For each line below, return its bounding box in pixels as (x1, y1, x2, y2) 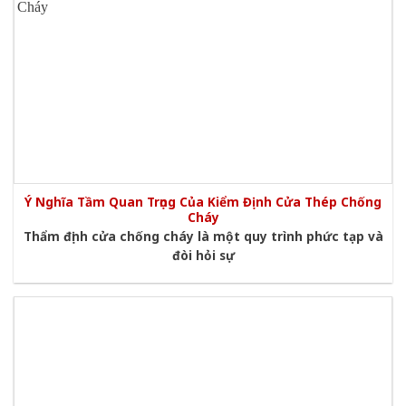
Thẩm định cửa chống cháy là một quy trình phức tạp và (23, 227, 383, 245)
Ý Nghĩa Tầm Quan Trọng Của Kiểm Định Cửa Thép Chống (24, 193, 382, 211)
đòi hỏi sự (171, 246, 235, 264)
